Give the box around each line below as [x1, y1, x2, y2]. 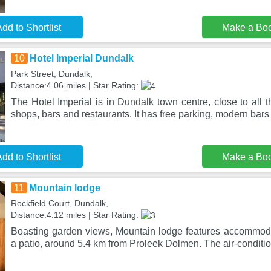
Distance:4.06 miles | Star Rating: [10, 80, 141, 90]
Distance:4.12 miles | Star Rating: [10, 210, 141, 220]
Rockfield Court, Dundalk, [10, 198, 108, 208]
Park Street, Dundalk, [10, 69, 93, 79]
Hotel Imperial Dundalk [29, 53, 134, 64]
